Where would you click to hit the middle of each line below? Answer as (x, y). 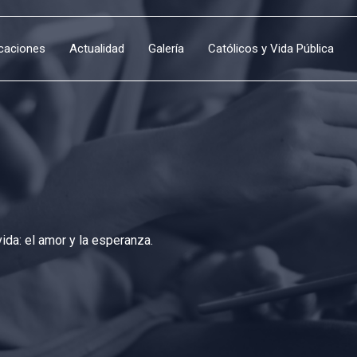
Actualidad (97, 49)
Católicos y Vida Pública (271, 49)
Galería (166, 49)
